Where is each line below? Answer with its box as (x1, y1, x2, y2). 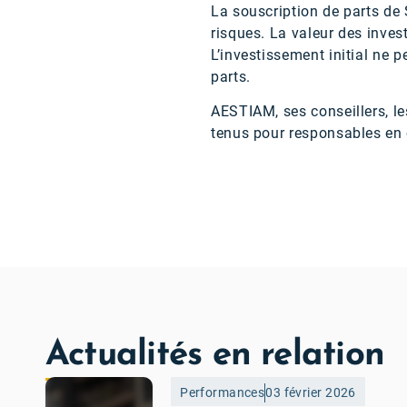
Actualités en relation (45, 337, 385, 373)
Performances (180, 384, 265, 401)
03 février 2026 (265, 384, 356, 401)
